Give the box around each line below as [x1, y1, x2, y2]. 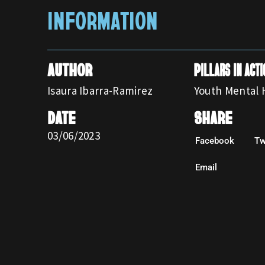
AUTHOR [47, 58, 92, 80]
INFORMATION [47, 4, 158, 35]
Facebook [195, 135, 234, 146]
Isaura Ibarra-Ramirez [47, 83, 153, 98]
